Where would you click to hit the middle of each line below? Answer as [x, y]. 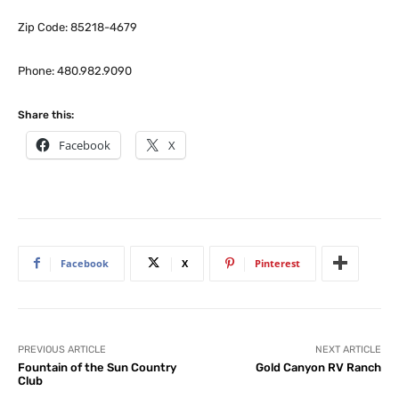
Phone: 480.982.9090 [75, 70]
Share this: [46, 114]
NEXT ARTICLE [348, 349]
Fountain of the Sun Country [97, 367]
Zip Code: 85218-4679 [77, 27]
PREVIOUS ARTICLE [62, 349]
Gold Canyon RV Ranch [318, 367]
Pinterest [277, 263]
